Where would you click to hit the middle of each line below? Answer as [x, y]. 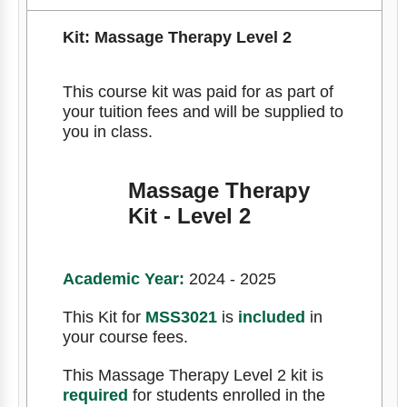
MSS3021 [181, 317]
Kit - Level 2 [189, 215]
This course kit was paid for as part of [198, 91]
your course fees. [125, 337]
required [95, 395]
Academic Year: [123, 278]
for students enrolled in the [226, 395]
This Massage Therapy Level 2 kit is [193, 375]
